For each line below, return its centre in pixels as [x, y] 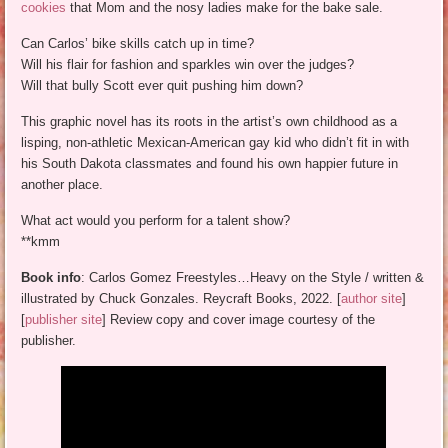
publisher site [64, 320]
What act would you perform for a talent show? [156, 221]
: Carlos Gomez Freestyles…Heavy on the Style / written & [253, 278]
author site [372, 299]
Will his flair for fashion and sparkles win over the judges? [188, 65]
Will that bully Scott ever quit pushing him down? [162, 86]
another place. [62, 185]
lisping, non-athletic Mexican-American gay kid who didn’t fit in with [215, 143]
